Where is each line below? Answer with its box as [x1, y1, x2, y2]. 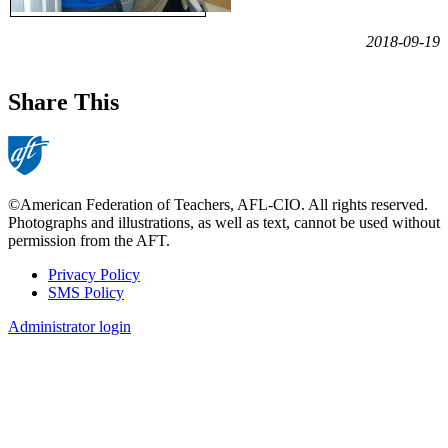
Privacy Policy [48, 265, 140, 283]
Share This [8, 89, 119, 116]
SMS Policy [48, 283, 124, 301]
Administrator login [8, 317, 131, 335]
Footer [8, 285, 77, 312]
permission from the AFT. [8, 231, 170, 249]
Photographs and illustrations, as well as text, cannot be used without [8, 213, 440, 231]
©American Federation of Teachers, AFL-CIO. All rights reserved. [8, 195, 428, 213]
